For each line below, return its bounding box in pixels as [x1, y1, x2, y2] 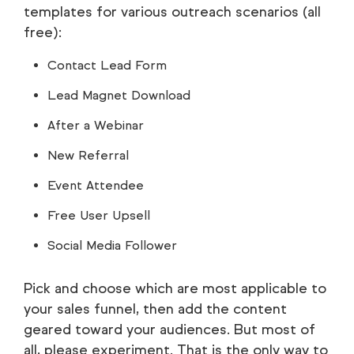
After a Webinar [47, 118, 144, 134]
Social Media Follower [47, 238, 177, 254]
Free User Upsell [47, 208, 150, 224]
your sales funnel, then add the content [24, 300, 287, 318]
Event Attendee [47, 178, 144, 194]
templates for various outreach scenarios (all [24, 3, 321, 21]
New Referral [47, 148, 129, 164]
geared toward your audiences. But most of [24, 321, 315, 339]
